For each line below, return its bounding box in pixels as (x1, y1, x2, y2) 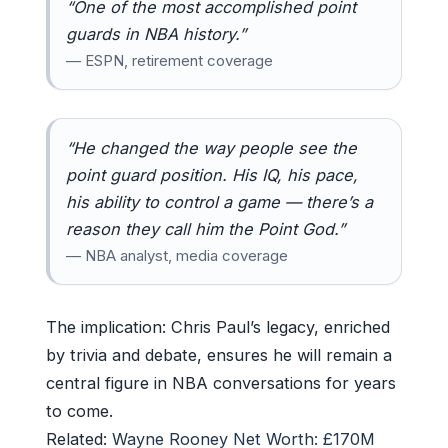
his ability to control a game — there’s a (66, 191, 373, 212)
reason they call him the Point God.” (66, 218, 345, 239)
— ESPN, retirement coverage (66, 50, 273, 70)
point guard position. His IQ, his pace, (66, 164, 358, 185)
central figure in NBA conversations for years (46, 372, 396, 393)
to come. (46, 400, 113, 421)
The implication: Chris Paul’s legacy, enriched (46, 316, 390, 337)
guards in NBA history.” (66, 23, 246, 44)
